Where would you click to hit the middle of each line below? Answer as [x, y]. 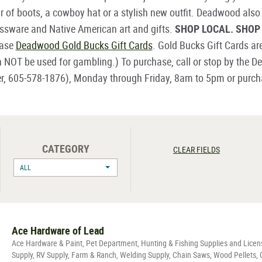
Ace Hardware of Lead [58, 230]
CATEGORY [65, 148]
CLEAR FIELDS [196, 149]
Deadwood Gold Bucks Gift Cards [84, 45]
